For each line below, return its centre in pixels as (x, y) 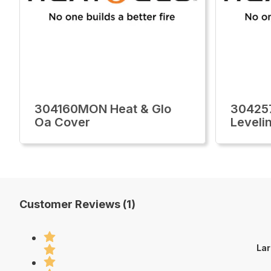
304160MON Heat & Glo (103, 109)
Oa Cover (62, 122)
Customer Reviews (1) (77, 204)
